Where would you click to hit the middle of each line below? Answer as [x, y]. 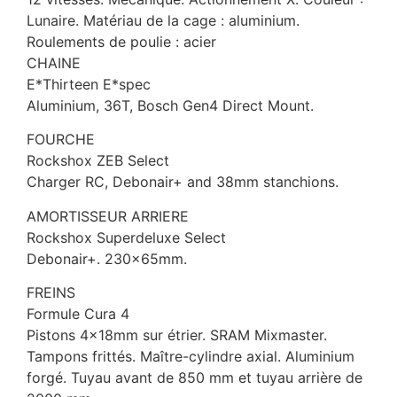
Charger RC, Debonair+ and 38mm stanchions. [183, 182]
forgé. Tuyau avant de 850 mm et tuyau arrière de [195, 377]
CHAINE [54, 62]
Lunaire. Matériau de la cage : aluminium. [163, 20]
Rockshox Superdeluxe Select [126, 237]
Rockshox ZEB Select [98, 161]
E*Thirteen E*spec [89, 84]
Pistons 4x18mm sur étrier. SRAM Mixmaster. [177, 335]
